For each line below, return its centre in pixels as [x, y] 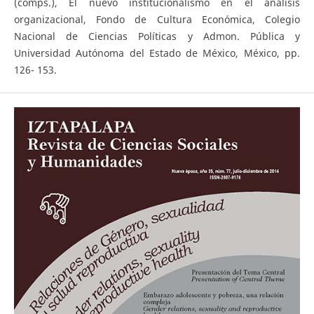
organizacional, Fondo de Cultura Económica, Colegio [157, 19]
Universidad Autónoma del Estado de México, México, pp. [157, 53]
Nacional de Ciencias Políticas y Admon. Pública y [157, 36]
